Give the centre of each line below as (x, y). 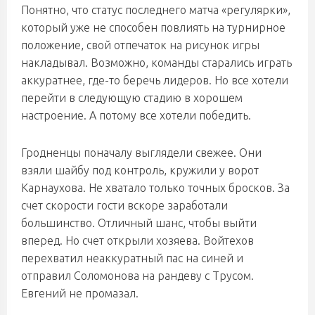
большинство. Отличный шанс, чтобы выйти (139, 223)
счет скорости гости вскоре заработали (124, 205)
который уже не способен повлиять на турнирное (153, 27)
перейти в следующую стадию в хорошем (132, 98)
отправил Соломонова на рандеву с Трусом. (137, 276)
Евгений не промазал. (80, 293)
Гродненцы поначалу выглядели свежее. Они (141, 153)
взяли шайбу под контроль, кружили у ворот (140, 170)
